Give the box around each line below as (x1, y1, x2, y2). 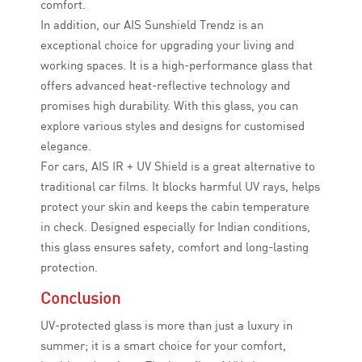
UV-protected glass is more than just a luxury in (40, 318, 293, 334)
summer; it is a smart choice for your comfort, (40, 338, 286, 354)
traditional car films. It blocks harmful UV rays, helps (40, 179, 320, 195)
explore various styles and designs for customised (40, 118, 305, 134)
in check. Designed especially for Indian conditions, (40, 219, 310, 235)
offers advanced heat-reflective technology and (40, 78, 290, 94)
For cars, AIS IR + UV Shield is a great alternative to (40, 158, 315, 175)
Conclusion (40, 288, 120, 309)
